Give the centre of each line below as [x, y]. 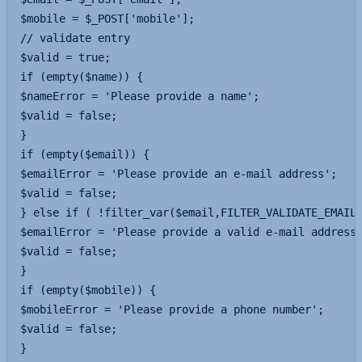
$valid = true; [65, 57]
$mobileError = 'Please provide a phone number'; [172, 309]
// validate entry [75, 38]
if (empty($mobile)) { [88, 290]
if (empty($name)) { [82, 77]
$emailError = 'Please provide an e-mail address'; [179, 174]
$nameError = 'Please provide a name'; [140, 96]
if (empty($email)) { [85, 154]
